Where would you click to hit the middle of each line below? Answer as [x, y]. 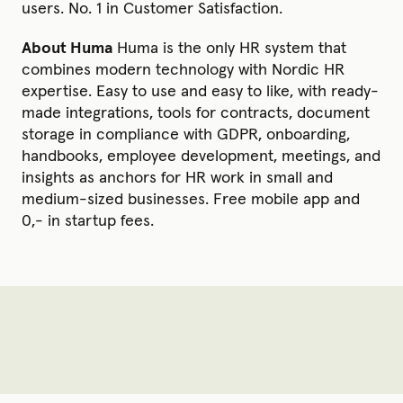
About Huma [67, 48]
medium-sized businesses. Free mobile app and [191, 199]
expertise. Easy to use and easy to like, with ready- [200, 91]
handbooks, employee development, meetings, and [201, 156]
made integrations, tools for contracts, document [196, 113]
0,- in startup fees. [88, 221]
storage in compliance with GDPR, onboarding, [186, 134]
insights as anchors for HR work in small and [177, 178]
